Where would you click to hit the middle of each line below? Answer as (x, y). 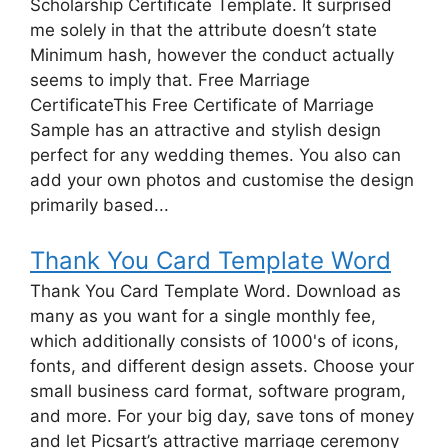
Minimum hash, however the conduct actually (212, 54)
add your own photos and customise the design (222, 179)
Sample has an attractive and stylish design (205, 129)
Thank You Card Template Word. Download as (215, 291)
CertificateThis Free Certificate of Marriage (202, 104)
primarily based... (99, 204)
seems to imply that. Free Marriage (170, 79)
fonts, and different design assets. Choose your (222, 366)
